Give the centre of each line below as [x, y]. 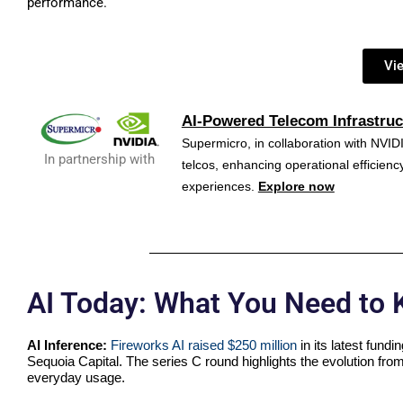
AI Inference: [69, 345]
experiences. [219, 187]
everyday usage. [78, 378]
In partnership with [100, 160]
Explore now [296, 187]
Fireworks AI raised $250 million [204, 345]
